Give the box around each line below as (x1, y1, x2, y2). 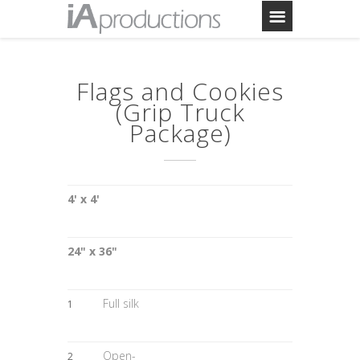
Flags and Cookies (76, 74, 284, 108)
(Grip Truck (115, 95, 245, 129)
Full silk (103, 295, 139, 311)
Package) (129, 116, 231, 149)
